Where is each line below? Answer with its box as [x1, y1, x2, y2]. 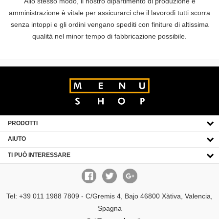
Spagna [97, 204, 122, 212]
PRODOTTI [8, 119, 38, 127]
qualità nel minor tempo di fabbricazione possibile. [32, 32, 187, 40]
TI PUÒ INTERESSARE [8, 152, 70, 159]
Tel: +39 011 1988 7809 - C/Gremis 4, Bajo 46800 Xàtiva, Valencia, [6, 192, 213, 200]
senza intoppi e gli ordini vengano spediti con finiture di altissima [10, 20, 209, 28]
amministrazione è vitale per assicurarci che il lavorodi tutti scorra [9, 8, 210, 17]
